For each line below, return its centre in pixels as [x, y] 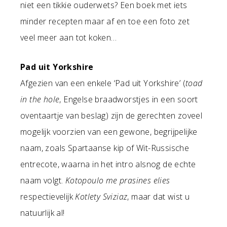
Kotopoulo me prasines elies [118, 180]
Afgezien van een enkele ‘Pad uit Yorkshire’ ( [103, 83]
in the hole [40, 99]
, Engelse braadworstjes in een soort [129, 99]
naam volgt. [43, 180]
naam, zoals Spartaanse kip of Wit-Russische [105, 148]
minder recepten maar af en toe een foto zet [105, 21]
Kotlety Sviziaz [101, 197]
